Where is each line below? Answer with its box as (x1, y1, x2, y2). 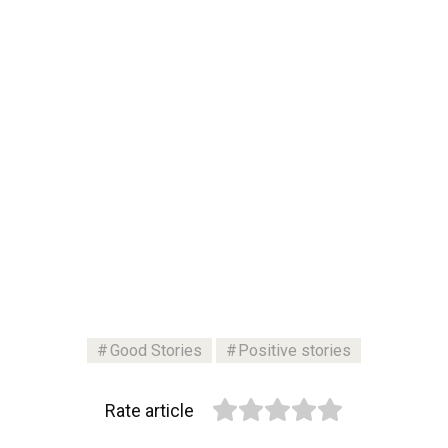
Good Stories (109, 340, 202, 360)
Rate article (104, 399, 194, 421)
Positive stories (238, 340, 352, 360)
